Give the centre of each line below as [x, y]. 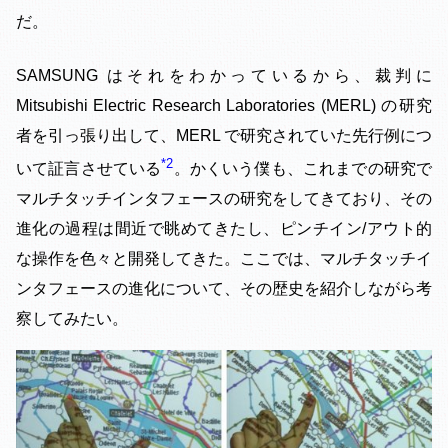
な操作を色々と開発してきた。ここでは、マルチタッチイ [224, 258]
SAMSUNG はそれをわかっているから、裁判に [224, 75]
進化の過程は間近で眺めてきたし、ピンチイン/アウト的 [224, 228]
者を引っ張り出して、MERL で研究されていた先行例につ [224, 135]
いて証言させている [89, 168]
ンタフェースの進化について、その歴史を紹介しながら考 [224, 288]
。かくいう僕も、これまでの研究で [303, 168]
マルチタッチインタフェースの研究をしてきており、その [224, 198]
